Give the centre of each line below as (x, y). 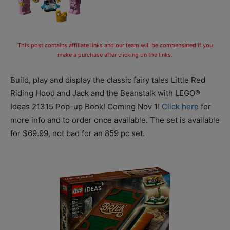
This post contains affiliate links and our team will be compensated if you (115, 45)
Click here (180, 106)
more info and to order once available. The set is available (115, 120)
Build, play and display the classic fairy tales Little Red (108, 80)
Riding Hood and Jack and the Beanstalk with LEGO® (105, 93)
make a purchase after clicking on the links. (115, 55)
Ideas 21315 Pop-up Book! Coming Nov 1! (86, 106)
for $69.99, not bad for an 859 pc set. (78, 133)
